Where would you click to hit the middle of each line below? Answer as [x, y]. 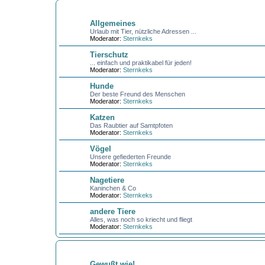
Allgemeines [112, 23]
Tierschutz [109, 55]
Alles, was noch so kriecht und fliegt [141, 219]
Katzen [102, 117]
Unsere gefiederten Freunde [130, 157]
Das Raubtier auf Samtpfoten [131, 125]
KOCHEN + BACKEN [88, 249]
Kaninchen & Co [113, 188]
